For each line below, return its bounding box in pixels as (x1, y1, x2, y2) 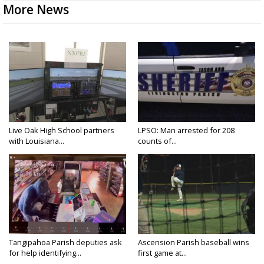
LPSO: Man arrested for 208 (138, 125, 235, 136)
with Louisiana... (9, 136, 64, 147)
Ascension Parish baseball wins (138, 237, 249, 248)
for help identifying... (9, 247, 81, 259)
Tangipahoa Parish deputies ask (9, 237, 122, 248)
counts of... (138, 136, 177, 147)
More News (3, 1, 69, 18)
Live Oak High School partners (9, 125, 114, 136)
